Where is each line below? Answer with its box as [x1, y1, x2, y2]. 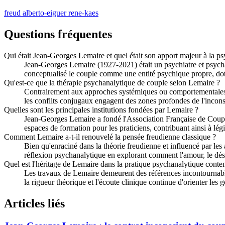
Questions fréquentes [4, 28, 112, 41]
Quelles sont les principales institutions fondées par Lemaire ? [4, 105, 198, 115]
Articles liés [4, 197, 65, 210]
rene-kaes [68, 9, 98, 18]
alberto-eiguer [23, 9, 68, 18]
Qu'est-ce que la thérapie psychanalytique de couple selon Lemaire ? [4, 78, 220, 87]
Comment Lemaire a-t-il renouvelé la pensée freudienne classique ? [4, 133, 216, 142]
